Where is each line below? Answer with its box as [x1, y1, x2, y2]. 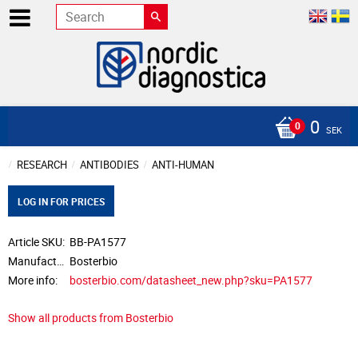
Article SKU [8, 234, 62, 249]
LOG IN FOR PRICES [18, 195, 105, 208]
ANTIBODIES [80, 157, 139, 172]
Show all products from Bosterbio [8, 310, 173, 326]
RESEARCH [17, 157, 67, 172]
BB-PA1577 [70, 234, 127, 249]
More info [8, 272, 55, 288]
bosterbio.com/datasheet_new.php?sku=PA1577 [70, 272, 313, 288]
